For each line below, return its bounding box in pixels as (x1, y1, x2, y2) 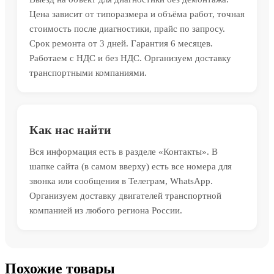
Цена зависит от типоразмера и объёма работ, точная (29, 9, 245, 20)
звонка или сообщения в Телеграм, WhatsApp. (29, 176, 213, 187)
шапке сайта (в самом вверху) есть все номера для (29, 161, 232, 172)
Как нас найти (29, 123, 111, 137)
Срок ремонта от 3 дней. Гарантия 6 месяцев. (29, 39, 213, 49)
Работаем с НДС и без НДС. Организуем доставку (29, 53, 231, 64)
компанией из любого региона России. (29, 206, 182, 216)
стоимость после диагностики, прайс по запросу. (29, 24, 225, 34)
